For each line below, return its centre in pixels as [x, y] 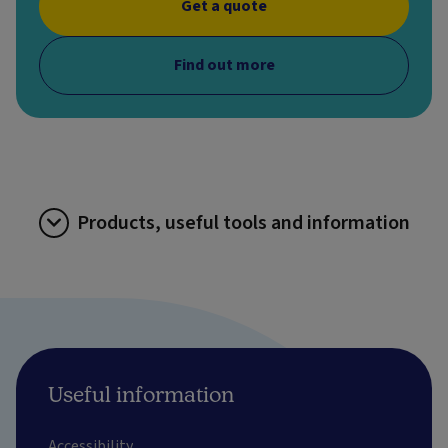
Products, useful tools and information [243, 222]
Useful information [141, 393]
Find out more [224, 64]
